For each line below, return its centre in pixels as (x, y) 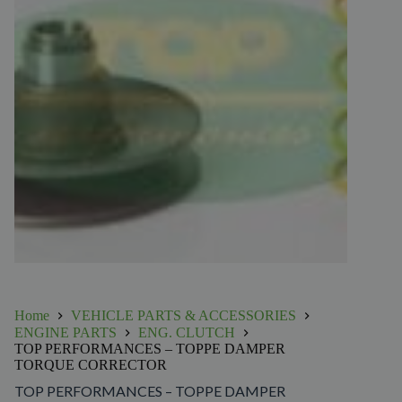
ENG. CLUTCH (187, 332)
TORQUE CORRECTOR (91, 364)
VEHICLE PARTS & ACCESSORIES (184, 315)
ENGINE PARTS (66, 332)
